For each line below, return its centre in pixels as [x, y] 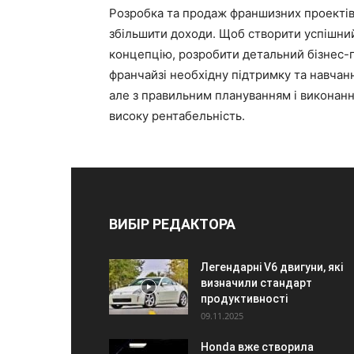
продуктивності [244, 299]
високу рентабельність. [177, 116]
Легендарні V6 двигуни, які [272, 267]
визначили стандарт [256, 283]
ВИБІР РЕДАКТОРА [172, 224]
